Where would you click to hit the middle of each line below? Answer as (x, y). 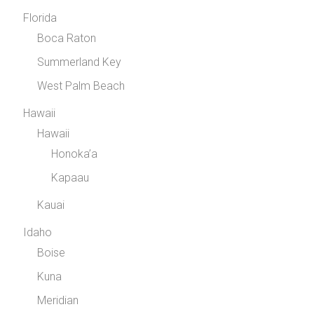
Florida (40, 18)
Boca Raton (67, 39)
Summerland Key (80, 62)
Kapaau (70, 178)
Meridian (58, 301)
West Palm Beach (81, 86)
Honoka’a (75, 154)
